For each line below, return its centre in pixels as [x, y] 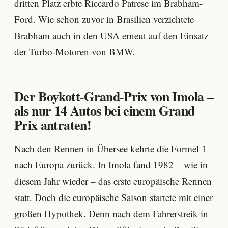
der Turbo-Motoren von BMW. [75, 51]
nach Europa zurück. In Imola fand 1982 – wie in [111, 164]
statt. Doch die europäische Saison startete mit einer [113, 197]
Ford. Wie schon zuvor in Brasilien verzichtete [104, 19]
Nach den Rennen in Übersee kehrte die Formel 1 [110, 148]
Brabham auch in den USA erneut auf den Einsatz [111, 35]
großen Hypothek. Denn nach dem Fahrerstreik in [111, 213]
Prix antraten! [53, 124]
